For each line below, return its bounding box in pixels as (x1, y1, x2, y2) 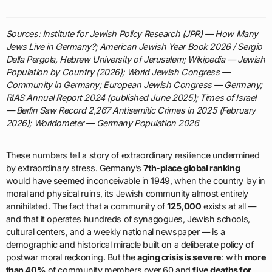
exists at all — (201, 201, 256, 212)
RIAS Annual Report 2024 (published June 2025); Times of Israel (5, 92, 256, 103)
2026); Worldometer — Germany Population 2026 (5, 118, 199, 129)
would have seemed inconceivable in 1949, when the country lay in (5, 175, 265, 186)
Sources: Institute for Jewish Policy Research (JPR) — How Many (5, 29, 258, 39)
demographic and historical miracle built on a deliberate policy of (5, 239, 254, 250)
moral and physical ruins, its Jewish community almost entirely (5, 188, 248, 199)
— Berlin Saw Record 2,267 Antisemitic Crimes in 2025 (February (5, 105, 256, 116)
